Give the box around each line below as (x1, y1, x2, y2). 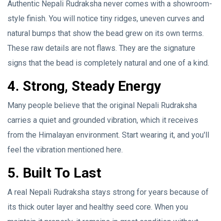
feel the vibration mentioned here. (7, 145, 125, 154)
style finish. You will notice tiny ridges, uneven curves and (7, 13, 204, 23)
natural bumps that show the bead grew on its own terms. (7, 28, 204, 38)
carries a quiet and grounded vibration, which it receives (7, 115, 198, 125)
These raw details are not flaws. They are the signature (7, 43, 195, 53)
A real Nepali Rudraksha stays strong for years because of (7, 187, 209, 197)
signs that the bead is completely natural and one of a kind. (7, 58, 209, 68)
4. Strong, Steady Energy (7, 77, 161, 94)
